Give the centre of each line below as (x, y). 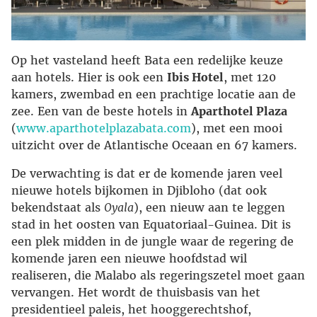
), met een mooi (237, 128)
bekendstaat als (58, 208)
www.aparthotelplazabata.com (104, 128)
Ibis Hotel (195, 77)
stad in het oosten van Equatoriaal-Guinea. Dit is (151, 225)
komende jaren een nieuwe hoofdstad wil (129, 259)
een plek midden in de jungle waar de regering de (152, 242)
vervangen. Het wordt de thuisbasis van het (136, 293)
